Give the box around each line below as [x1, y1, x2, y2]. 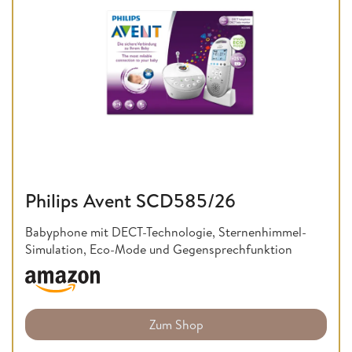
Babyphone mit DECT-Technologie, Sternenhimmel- [25, 222, 306, 240]
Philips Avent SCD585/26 [25, 186, 236, 214]
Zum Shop [148, 316, 203, 334]
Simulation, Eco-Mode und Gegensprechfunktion [25, 240, 292, 258]
